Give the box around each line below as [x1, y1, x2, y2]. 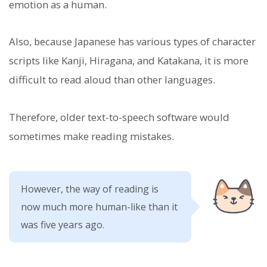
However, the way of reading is [21, 182, 159, 195]
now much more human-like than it [21, 200, 178, 213]
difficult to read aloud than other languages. [9, 73, 215, 87]
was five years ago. [21, 218, 104, 231]
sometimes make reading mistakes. [9, 129, 174, 143]
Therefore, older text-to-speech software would [9, 110, 229, 124]
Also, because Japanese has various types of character [9, 35, 256, 49]
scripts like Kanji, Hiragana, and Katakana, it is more [9, 54, 249, 68]
